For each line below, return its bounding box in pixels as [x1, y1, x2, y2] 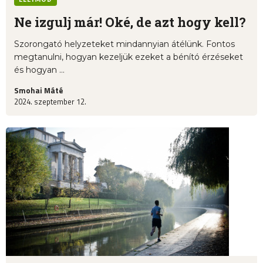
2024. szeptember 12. [14, 96, 86, 108]
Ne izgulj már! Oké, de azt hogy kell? [14, 14, 246, 31]
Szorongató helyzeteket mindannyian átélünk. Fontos [14, 39, 235, 50]
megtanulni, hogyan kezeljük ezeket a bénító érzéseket [14, 52, 243, 63]
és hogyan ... [14, 65, 65, 76]
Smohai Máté [14, 85, 63, 97]
